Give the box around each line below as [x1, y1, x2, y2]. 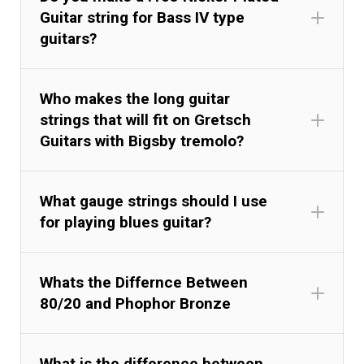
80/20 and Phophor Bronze [40, 293, 232, 313]
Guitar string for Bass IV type [40, 7, 245, 27]
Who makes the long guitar [40, 89, 231, 108]
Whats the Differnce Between [40, 272, 249, 292]
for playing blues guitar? [40, 212, 212, 232]
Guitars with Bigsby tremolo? [40, 131, 245, 150]
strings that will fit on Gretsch [40, 110, 252, 129]
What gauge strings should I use [40, 191, 268, 210]
